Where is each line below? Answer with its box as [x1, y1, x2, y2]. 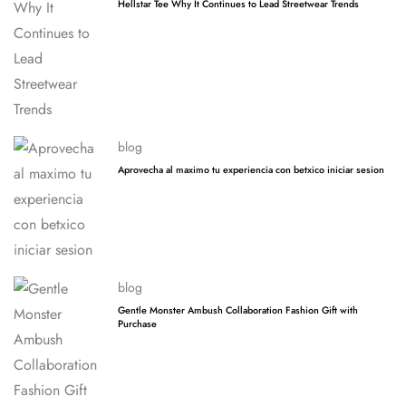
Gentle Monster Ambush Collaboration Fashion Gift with [118, 303, 358, 317]
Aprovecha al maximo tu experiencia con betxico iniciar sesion [118, 162, 384, 177]
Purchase [118, 316, 157, 331]
